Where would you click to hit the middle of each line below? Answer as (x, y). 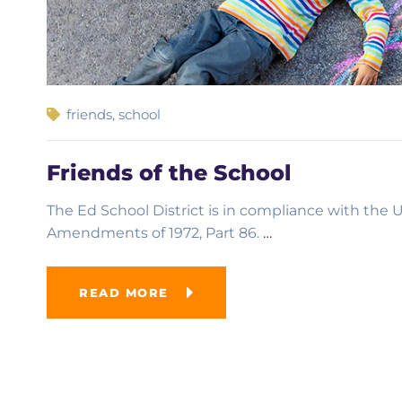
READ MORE (124, 293)
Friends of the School (169, 173)
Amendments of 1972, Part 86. (155, 233)
